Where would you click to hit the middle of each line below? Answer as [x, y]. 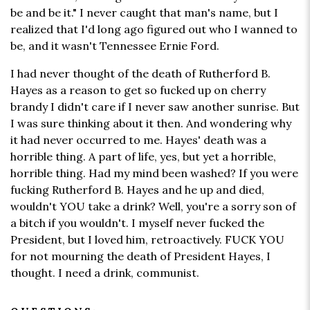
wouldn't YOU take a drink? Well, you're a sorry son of [153, 207]
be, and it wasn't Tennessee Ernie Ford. [115, 46]
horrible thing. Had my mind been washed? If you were [154, 173]
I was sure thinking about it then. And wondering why [151, 124]
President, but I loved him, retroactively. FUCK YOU [147, 240]
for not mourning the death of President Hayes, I [140, 256]
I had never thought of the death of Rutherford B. [140, 74]
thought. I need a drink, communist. [105, 273]
